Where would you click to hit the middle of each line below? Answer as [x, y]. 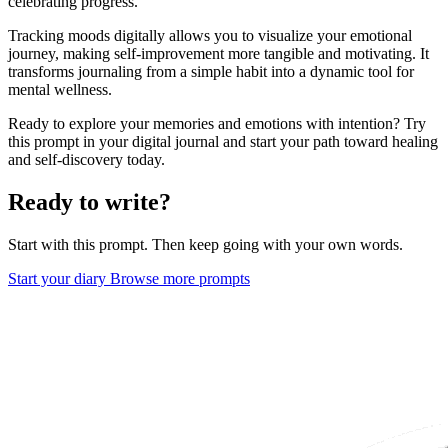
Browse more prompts [180, 278]
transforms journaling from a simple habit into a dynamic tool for [211, 72]
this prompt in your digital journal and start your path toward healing [223, 142]
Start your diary [59, 278]
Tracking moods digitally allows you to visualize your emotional [210, 36]
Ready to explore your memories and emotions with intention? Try [217, 124]
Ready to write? [89, 201]
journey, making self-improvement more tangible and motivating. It [218, 54]
